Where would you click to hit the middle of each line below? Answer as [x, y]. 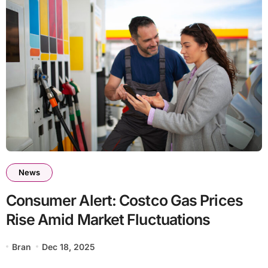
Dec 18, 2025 [69, 246]
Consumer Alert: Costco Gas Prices [124, 200]
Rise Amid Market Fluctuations [108, 219]
